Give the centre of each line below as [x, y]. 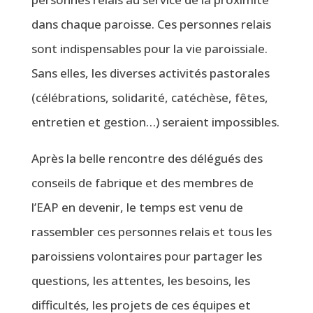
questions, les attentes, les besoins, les [140, 281]
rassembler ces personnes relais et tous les [151, 232]
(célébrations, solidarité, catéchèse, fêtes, [150, 97]
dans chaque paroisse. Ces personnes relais [151, 24]
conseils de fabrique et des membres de [142, 183]
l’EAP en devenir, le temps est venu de [137, 207]
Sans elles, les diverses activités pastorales [150, 73]
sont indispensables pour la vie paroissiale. [149, 49]
